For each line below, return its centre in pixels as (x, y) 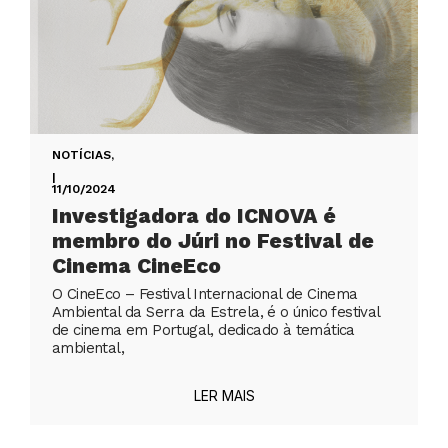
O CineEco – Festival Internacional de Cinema (205, 294)
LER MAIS (224, 396)
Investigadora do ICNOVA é (194, 216)
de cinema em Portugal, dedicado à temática (203, 330)
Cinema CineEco (136, 266)
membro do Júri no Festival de (213, 241)
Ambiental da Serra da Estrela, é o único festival (216, 312)
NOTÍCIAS (81, 155)
